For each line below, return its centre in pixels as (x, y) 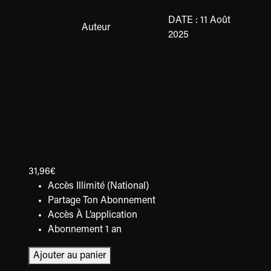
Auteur (96, 28)
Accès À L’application (93, 215)
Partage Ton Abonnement (102, 201)
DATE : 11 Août (200, 21)
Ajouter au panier (70, 256)
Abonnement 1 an (85, 230)
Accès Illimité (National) (99, 186)
